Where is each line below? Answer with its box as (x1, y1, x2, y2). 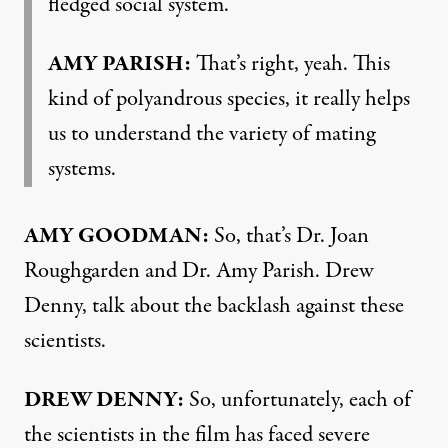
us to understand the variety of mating (48, 117, 375, 150)
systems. (48, 152, 116, 185)
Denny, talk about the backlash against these (24, 289, 404, 322)
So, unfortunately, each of (184, 383, 411, 416)
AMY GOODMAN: (24, 219, 209, 252)
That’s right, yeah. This (191, 47, 390, 80)
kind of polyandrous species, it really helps (48, 82, 410, 115)
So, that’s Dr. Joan (209, 219, 369, 252)
